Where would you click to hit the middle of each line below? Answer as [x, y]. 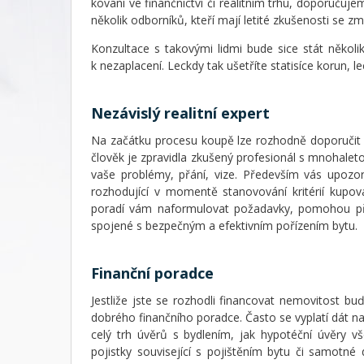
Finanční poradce [152, 273]
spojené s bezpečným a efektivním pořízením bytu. [224, 225]
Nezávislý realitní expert [180, 113]
